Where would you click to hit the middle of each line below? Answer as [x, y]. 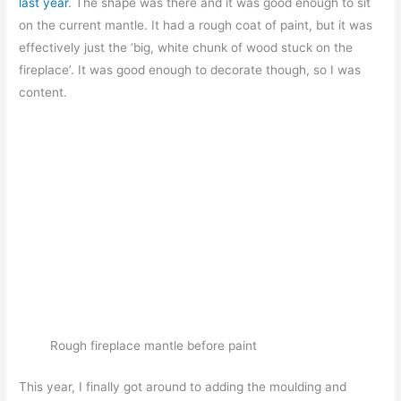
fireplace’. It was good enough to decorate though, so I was [190, 70]
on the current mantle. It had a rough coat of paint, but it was [196, 26]
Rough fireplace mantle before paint [153, 346]
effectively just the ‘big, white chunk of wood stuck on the [186, 48]
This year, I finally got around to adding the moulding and [183, 386]
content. [43, 93]
